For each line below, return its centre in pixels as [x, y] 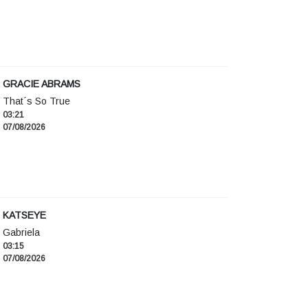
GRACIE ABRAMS [42, 84]
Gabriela [21, 233]
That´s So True [36, 101]
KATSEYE [24, 216]
